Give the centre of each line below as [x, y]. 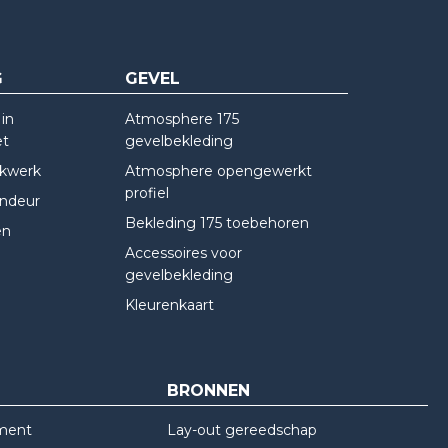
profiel [146, 192]
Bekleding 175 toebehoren [216, 223]
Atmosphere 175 [181, 118]
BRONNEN [209, 390]
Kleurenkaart [169, 305]
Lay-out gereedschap [242, 429]
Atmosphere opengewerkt [218, 170]
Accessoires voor [183, 253]
